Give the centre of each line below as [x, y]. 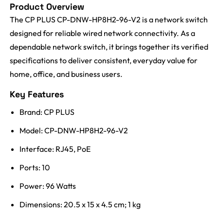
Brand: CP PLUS [47, 112]
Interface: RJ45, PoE [55, 149]
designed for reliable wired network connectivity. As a [102, 33]
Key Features [37, 94]
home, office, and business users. [66, 74]
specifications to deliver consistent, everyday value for [104, 61]
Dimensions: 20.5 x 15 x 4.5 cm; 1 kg [80, 205]
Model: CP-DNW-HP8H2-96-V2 [74, 131]
